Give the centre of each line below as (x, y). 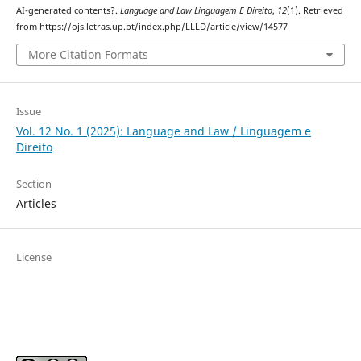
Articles (36, 203)
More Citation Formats (88, 54)
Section (33, 183)
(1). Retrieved (315, 11)
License (33, 257)
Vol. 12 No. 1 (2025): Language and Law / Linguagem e (163, 131)
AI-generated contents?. (68, 11)
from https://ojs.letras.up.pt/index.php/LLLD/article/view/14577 (151, 27)
